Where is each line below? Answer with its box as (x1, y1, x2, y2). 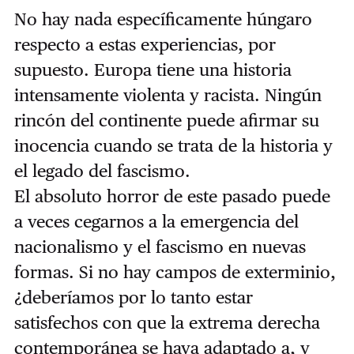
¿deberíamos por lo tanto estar (13, 287, 253, 308)
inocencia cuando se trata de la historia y (13, 135, 333, 156)
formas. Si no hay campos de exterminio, (13, 262, 336, 283)
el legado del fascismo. (13, 160, 190, 182)
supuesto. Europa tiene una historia (13, 59, 292, 81)
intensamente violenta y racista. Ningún (13, 85, 322, 106)
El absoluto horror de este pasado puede (13, 186, 330, 207)
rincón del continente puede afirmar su (13, 110, 319, 131)
